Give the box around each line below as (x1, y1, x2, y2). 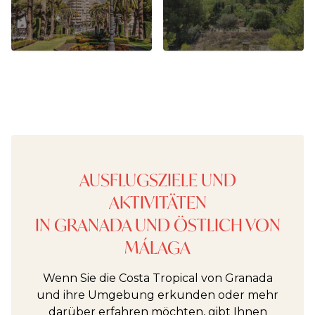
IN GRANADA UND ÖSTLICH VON (34, 214, 281, 236)
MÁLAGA (124, 236, 191, 259)
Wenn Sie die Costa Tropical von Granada (42, 271, 273, 285)
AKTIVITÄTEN (108, 191, 207, 214)
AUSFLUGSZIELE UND (79, 169, 236, 191)
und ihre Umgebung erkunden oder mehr (37, 288, 278, 302)
